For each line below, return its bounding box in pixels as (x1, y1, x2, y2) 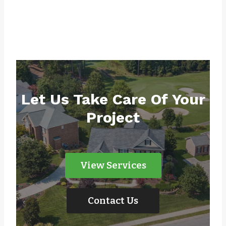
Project (86, 108, 140, 127)
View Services (80, 159, 146, 172)
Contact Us (88, 195, 138, 207)
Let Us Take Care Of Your (21, 90, 205, 108)
